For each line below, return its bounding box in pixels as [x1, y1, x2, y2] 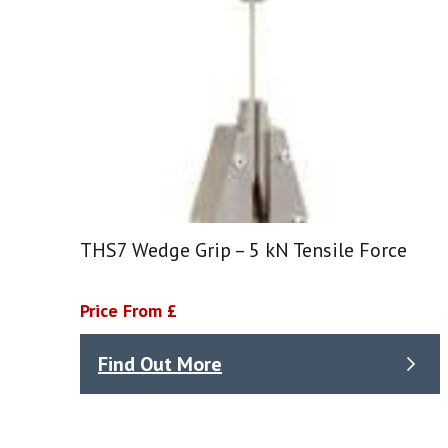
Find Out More [98, 350, 222, 377]
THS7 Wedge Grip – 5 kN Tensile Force [80, 237, 407, 264]
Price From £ [80, 299, 177, 323]
